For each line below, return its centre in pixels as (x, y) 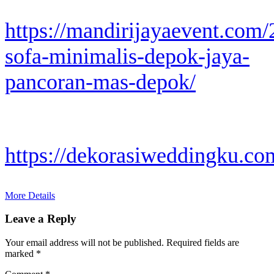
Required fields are (203, 243)
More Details (30, 195)
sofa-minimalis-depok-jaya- (127, 56)
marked (20, 254)
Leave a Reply (41, 219)
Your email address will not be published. (84, 243)
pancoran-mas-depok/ (100, 82)
